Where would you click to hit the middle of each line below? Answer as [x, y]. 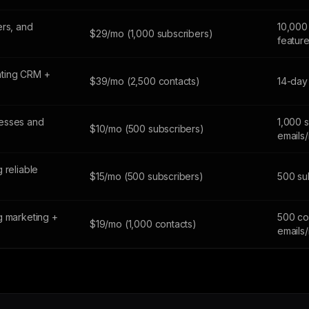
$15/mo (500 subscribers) [147, 176]
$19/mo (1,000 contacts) [143, 224]
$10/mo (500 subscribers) [147, 129]
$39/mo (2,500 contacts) [145, 81]
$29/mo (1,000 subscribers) [151, 33]
